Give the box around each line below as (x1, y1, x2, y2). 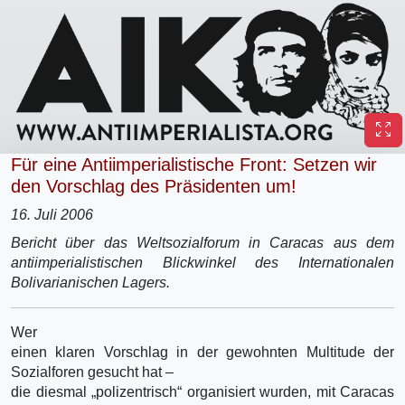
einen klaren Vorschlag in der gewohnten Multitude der (11, 344, 394, 360)
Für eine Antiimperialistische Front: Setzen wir (11, 154, 377, 174)
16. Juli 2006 (11, 206, 93, 222)
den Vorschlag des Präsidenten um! (11, 175, 297, 196)
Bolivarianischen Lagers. (11, 274, 170, 290)
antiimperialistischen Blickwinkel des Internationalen (11, 254, 394, 270)
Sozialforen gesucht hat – (11, 363, 174, 380)
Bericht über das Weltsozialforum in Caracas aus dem (11, 234, 394, 250)
